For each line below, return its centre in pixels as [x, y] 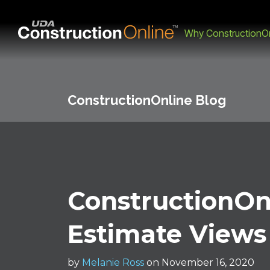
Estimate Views [167, 234]
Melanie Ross [113, 263]
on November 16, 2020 [201, 263]
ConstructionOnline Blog [147, 100]
